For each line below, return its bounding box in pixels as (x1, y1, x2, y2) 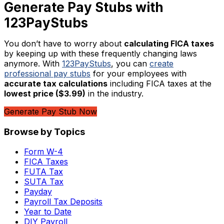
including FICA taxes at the (107, 78, 211, 88)
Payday (24, 186, 52, 197)
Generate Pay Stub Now (4, 106, 97, 116)
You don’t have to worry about (4, 38, 124, 48)
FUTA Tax (24, 166, 63, 177)
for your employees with (90, 68, 186, 78)
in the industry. (85, 88, 143, 98)
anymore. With (4, 58, 62, 68)
